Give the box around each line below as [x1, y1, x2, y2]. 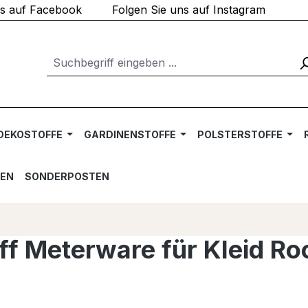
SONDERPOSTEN [24, 170, 109, 182]
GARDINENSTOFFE [83, 129, 176, 140]
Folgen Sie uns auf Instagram [112, 3, 265, 16]
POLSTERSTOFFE [197, 129, 283, 140]
